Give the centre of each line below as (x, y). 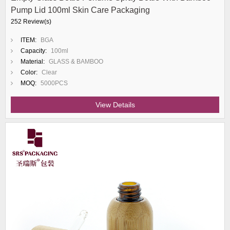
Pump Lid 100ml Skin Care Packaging (80, 10)
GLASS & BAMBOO (76, 62)
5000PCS (54, 83)
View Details (115, 105)
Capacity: (34, 51)
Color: (29, 72)
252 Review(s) (31, 22)
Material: (33, 62)
